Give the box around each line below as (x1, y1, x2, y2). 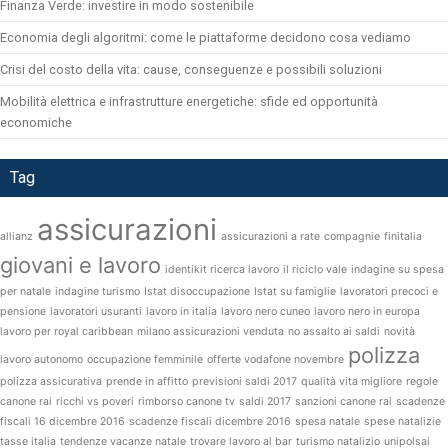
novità (384, 325, 415, 339)
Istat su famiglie (254, 285, 336, 299)
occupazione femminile (87, 353, 203, 367)
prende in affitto (106, 375, 188, 389)
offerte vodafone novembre (207, 353, 344, 367)
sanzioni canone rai (295, 395, 392, 409)
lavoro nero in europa (314, 305, 420, 319)
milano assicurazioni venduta (137, 325, 284, 339)
